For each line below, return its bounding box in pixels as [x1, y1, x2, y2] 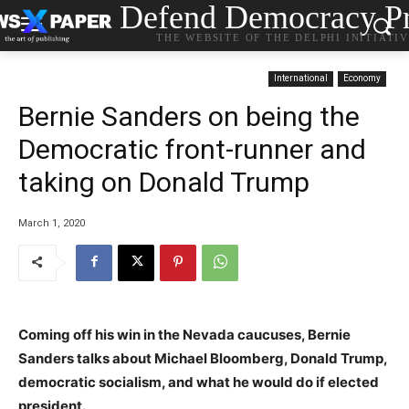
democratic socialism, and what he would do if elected [18, 372, 379, 391]
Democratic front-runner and [18, 133, 366, 165]
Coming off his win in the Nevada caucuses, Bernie [18, 325, 351, 343]
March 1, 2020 [18, 216, 85, 229]
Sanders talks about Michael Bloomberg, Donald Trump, [18, 349, 387, 367]
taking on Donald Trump [18, 166, 309, 198]
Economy [343, 73, 381, 83]
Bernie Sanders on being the [18, 100, 360, 132]
